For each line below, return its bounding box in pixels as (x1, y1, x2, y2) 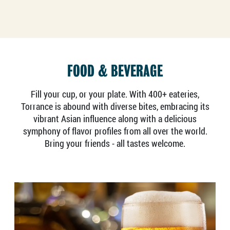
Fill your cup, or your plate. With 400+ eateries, (31, 88, 199, 101)
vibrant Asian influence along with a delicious (33, 112, 197, 125)
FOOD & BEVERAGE (67, 62, 163, 81)
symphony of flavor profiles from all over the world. (23, 125, 207, 138)
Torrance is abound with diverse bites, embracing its (21, 100, 209, 113)
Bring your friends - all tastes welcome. (45, 137, 185, 150)
